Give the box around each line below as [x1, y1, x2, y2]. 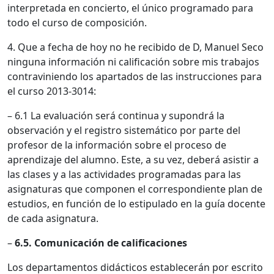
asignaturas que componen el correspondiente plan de [7, 182, 262, 196]
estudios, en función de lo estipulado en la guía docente [7, 196, 265, 210]
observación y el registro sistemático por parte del [7, 123, 240, 137]
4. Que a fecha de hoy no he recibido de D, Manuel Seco [7, 40, 264, 54]
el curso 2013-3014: [7, 84, 96, 98]
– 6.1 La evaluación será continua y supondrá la [7, 108, 224, 122]
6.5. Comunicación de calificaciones [15, 235, 187, 250]
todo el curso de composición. [7, 15, 147, 29]
